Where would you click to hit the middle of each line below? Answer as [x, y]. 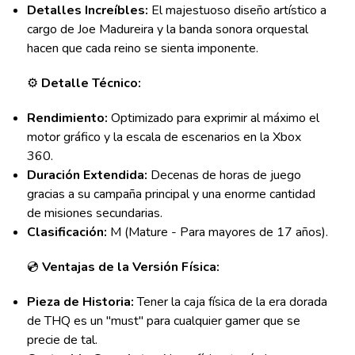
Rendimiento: [67, 118]
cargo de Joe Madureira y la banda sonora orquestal [167, 30]
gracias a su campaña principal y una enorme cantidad [171, 195]
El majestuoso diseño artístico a [237, 11]
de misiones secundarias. [94, 214]
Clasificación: [67, 233]
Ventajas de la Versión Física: [130, 267]
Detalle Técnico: [91, 84]
